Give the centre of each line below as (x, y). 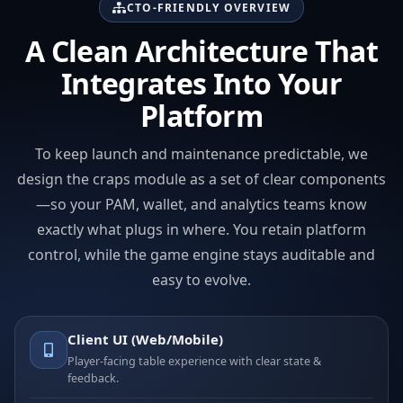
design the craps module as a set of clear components (201, 179)
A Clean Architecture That (201, 51)
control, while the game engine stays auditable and (201, 255)
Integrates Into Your (201, 84)
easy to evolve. (201, 280)
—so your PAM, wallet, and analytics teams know (201, 205)
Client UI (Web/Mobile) (145, 340)
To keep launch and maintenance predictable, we (201, 154)
